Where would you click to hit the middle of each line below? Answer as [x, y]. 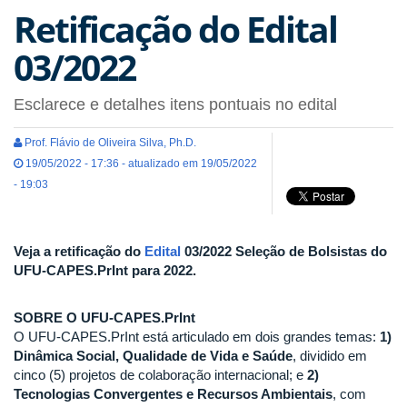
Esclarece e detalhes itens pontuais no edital [175, 104]
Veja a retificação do [79, 251]
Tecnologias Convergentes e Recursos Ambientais [173, 394]
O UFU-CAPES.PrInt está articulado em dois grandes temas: [197, 337]
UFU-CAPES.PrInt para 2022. [105, 270]
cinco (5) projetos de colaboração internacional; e [160, 375]
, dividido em [330, 356]
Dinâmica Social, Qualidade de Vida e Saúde [153, 356]
